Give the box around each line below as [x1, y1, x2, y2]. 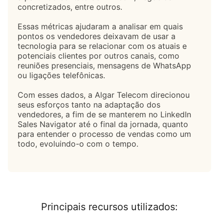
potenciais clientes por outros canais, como [18, 50, 179, 61]
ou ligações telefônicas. [18, 70, 105, 80]
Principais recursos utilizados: [41, 200, 178, 213]
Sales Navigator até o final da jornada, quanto [18, 119, 188, 129]
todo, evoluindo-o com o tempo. [18, 138, 138, 149]
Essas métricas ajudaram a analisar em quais [18, 21, 183, 31]
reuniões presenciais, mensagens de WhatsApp [18, 60, 191, 70]
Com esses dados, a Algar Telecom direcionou [18, 89, 190, 100]
